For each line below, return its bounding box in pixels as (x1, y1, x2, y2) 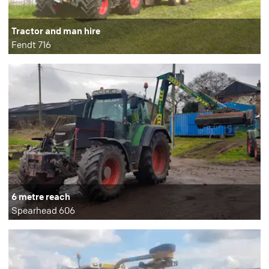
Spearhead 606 (11, 204, 75, 216)
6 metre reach (11, 190, 70, 202)
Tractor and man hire (11, 24, 100, 37)
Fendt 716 (11, 38, 51, 50)
